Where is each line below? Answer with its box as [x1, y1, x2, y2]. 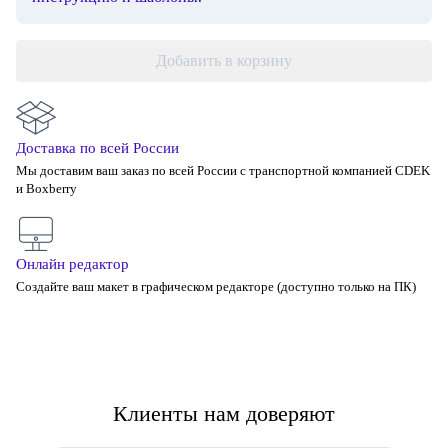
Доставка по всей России [16, 140, 179, 156]
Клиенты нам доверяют [113, 401, 335, 426]
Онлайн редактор [16, 256, 129, 272]
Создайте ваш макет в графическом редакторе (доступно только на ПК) [16, 279, 416, 294]
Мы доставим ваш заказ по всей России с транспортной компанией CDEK [16, 163, 430, 178]
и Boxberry [16, 181, 77, 196]
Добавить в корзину [156, 52, 292, 69]
